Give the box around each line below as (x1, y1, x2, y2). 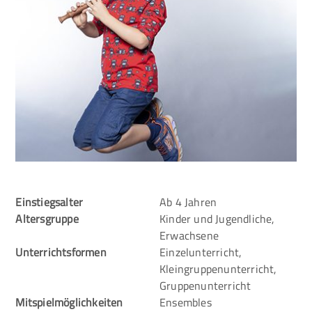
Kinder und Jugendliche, (159, 210, 275, 228)
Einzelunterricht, (159, 244, 242, 261)
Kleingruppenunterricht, (159, 260, 277, 278)
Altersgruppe (15, 210, 79, 228)
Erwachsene (159, 227, 219, 244)
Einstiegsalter (15, 194, 84, 211)
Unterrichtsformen (15, 244, 107, 261)
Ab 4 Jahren (159, 194, 217, 211)
